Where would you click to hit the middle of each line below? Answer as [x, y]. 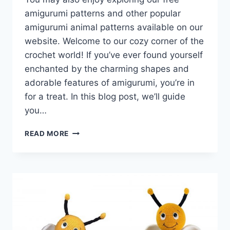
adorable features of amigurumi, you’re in [110, 82]
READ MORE [47, 133]
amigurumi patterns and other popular [103, 13]
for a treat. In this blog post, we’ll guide [105, 96]
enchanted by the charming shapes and [107, 69]
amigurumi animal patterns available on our [114, 27]
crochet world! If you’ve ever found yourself [114, 55]
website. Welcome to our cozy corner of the [114, 41]
